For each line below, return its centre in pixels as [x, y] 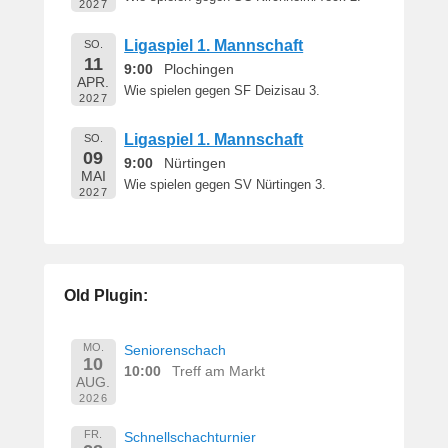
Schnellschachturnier [190, 437]
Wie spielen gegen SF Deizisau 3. [222, 90]
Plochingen [199, 68]
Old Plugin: [106, 295]
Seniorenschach [175, 349]
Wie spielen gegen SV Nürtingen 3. [225, 184]
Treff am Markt [219, 370]
